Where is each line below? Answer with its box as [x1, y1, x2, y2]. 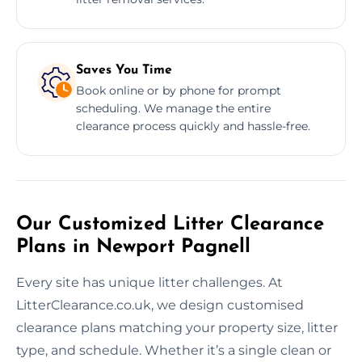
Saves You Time [76, 63, 172, 77]
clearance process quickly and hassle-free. [76, 118, 310, 133]
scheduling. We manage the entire [76, 100, 271, 116]
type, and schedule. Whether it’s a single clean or [16, 342, 331, 358]
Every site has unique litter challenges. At [16, 274, 283, 290]
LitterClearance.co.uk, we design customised [16, 297, 304, 313]
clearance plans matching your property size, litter [16, 319, 338, 335]
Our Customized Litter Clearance [16, 214, 324, 234]
